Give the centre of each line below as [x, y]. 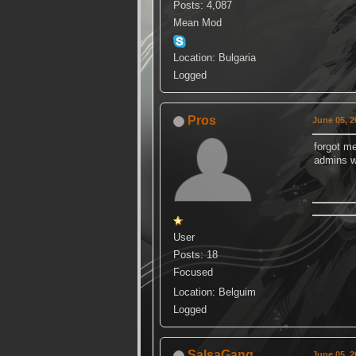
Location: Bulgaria [215, 58]
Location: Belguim [215, 292]
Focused [193, 273]
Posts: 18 [195, 255]
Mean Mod [197, 23]
